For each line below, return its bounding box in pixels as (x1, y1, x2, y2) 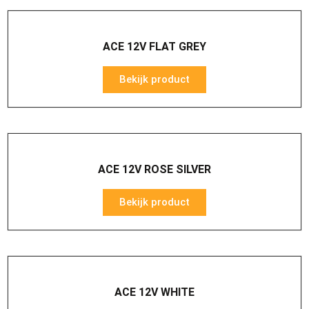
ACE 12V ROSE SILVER (98, 163, 211, 176)
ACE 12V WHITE (114, 286, 195, 299)
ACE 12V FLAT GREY (103, 40, 206, 53)
